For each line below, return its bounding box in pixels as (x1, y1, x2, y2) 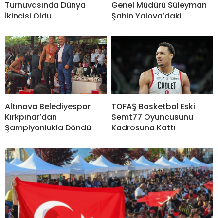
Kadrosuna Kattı (111, 122, 176, 133)
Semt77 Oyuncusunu (111, 111, 193, 123)
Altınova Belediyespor (5, 100, 91, 112)
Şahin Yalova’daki (111, 10, 182, 22)
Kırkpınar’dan (5, 111, 57, 123)
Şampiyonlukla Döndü (5, 122, 91, 133)
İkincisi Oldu (5, 10, 52, 22)
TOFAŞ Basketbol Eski (111, 100, 195, 112)
